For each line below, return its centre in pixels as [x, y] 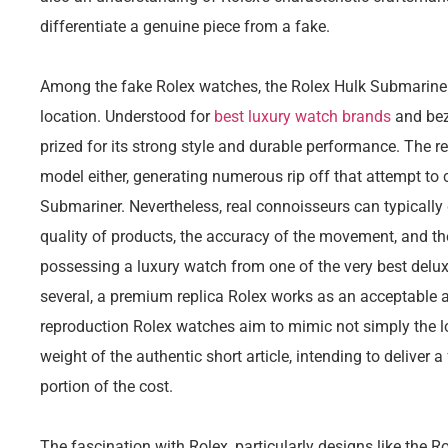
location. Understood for [127, 116]
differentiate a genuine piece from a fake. [185, 26]
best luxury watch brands [302, 116]
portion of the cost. [106, 386]
